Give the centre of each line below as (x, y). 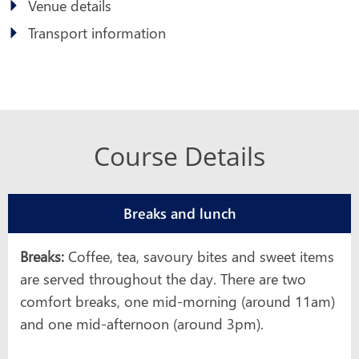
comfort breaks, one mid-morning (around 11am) (177, 301)
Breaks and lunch (179, 213)
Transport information (97, 33)
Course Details (179, 155)
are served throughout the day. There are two (163, 278)
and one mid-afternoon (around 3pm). (142, 323)
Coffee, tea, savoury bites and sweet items (201, 256)
